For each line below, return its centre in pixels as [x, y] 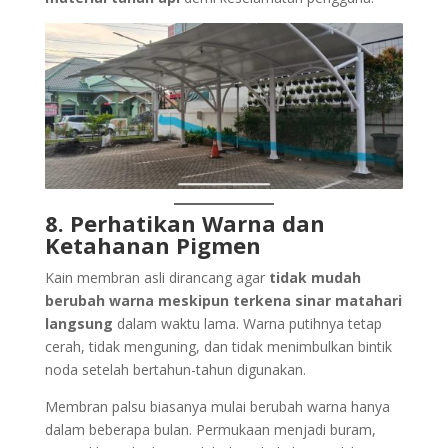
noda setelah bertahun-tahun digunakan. [175, 369]
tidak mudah [314, 277]
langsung [78, 323]
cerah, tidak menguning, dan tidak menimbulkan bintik [218, 346]
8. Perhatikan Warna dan [184, 222]
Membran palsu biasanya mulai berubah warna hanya [217, 406]
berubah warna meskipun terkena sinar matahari [223, 300]
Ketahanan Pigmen [152, 244]
